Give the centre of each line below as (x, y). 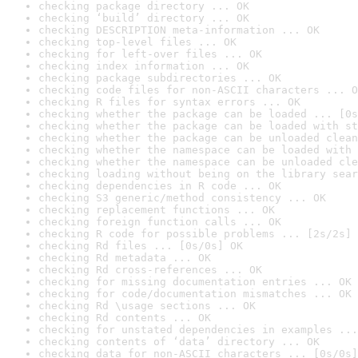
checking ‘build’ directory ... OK (144, 18)
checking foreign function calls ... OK (160, 222)
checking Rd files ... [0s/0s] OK (141, 246)
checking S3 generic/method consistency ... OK (182, 198)
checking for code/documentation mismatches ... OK (195, 294)
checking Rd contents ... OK (125, 318)
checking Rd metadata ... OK (125, 258)
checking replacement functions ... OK (157, 210)
